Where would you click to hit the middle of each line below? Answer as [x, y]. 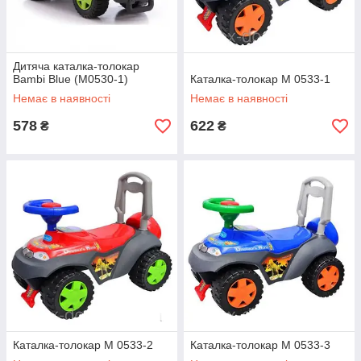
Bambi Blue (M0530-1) [71, 79]
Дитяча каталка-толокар [76, 66]
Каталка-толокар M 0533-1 [260, 79]
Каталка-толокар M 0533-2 [83, 345]
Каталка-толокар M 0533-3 [260, 345]
